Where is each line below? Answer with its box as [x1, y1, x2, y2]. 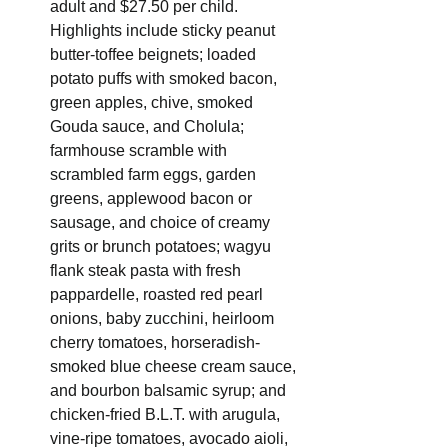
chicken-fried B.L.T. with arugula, [50, 406, 284, 424]
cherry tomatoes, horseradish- [50, 334, 260, 352]
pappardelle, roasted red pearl [50, 286, 267, 304]
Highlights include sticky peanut [50, 22, 279, 40]
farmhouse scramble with [50, 142, 231, 160]
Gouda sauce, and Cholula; [50, 118, 248, 136]
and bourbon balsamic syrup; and [50, 382, 290, 400]
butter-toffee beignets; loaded [50, 46, 260, 64]
